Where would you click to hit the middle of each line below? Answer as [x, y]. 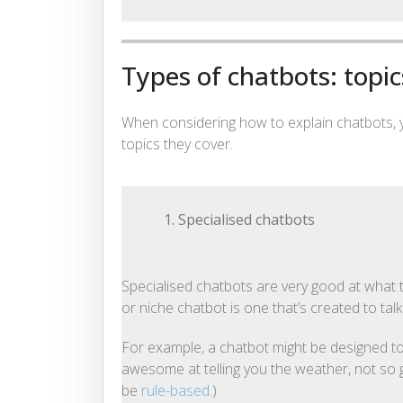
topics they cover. [177, 144]
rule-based [174, 391]
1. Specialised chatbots [237, 220]
